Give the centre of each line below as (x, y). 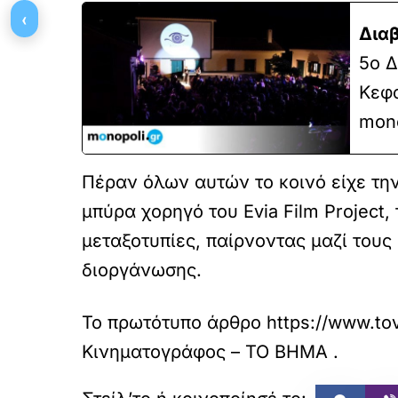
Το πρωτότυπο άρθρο (174, 322)
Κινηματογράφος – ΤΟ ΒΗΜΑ (205, 352)
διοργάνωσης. (142, 270)
